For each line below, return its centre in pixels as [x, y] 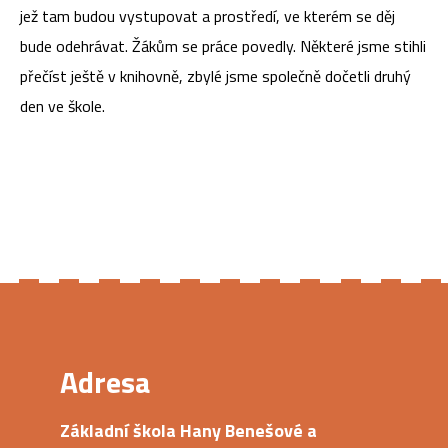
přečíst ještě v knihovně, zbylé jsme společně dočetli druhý [215, 76]
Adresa [105, 381]
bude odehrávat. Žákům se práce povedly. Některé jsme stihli [223, 46]
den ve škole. [62, 106]
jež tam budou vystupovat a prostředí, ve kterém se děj [207, 16]
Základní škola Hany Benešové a [188, 430]
